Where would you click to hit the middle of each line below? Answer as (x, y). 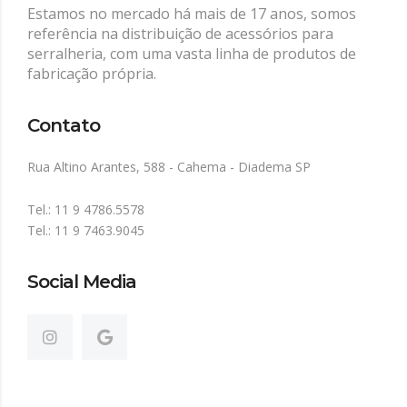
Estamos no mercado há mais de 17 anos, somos (192, 14)
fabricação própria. (92, 74)
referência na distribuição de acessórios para (180, 34)
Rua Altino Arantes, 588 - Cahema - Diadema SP (169, 167)
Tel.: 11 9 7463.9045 (86, 231)
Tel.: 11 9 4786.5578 (86, 210)
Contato (64, 126)
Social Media (82, 282)
